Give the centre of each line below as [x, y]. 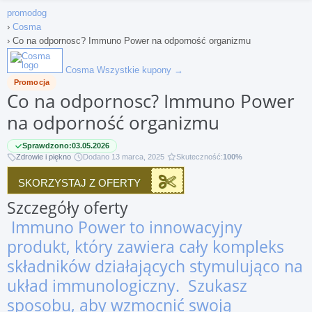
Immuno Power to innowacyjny [125, 227]
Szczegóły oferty [68, 208]
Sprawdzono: [47, 146]
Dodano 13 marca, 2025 [124, 157]
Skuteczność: [200, 157]
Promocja [32, 82]
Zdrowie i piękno [44, 157]
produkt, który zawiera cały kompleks [146, 247]
